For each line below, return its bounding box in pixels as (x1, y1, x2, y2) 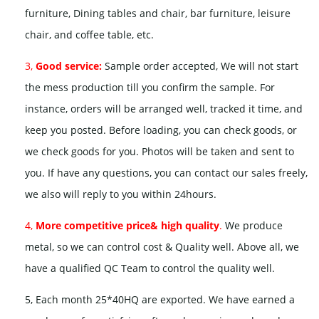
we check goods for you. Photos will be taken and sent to (25, 145, 294, 159)
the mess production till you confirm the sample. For (25, 80, 275, 95)
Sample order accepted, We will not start (105, 59, 298, 73)
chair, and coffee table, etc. (25, 28, 154, 42)
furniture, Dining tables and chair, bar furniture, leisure (25, 6, 291, 21)
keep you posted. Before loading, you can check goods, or (25, 123, 297, 137)
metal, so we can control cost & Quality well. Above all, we (25, 240, 299, 254)
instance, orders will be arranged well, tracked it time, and (25, 102, 303, 116)
